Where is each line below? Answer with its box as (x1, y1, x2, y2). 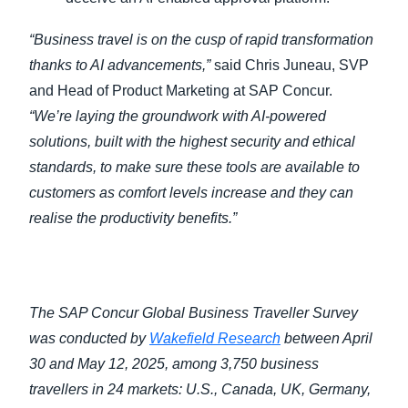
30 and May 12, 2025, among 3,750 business (29, 356, 319, 372)
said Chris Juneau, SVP (214, 57, 369, 73)
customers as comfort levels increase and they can (29, 185, 353, 200)
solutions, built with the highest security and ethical (29, 134, 355, 149)
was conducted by (29, 331, 149, 346)
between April (280, 331, 372, 346)
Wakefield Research (149, 331, 280, 346)
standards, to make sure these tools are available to (29, 159, 360, 175)
